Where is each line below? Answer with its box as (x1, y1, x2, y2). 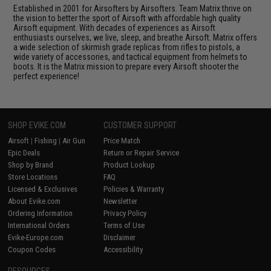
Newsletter (103, 196, 138, 206)
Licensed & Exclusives (8, 184, 78, 194)
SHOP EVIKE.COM (8, 120, 67, 130)
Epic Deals (8, 148, 41, 157)
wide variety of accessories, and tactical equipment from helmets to (13, 51, 248, 62)
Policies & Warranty (103, 184, 165, 194)
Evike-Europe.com (8, 232, 64, 242)
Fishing (34, 135, 57, 145)
